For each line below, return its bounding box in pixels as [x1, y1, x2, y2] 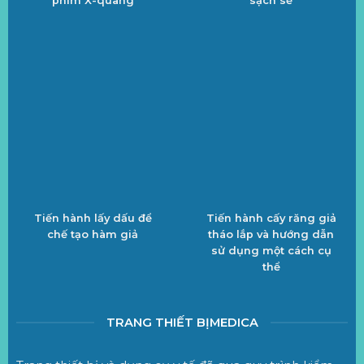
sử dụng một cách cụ [210, 244, 331, 258]
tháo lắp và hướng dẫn [208, 227, 335, 241]
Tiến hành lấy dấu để [33, 211, 152, 225]
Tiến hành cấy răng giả [206, 211, 336, 225]
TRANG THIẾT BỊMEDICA [106, 314, 258, 330]
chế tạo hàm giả [47, 227, 139, 241]
